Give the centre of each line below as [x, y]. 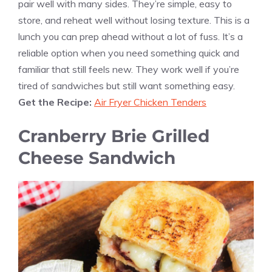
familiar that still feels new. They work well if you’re [129, 70]
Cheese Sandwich [97, 158]
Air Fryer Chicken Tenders [150, 102]
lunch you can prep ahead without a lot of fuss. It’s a [131, 37]
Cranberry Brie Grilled [114, 136]
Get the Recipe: [56, 102]
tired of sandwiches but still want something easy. [127, 86]
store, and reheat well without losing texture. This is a [134, 20]
